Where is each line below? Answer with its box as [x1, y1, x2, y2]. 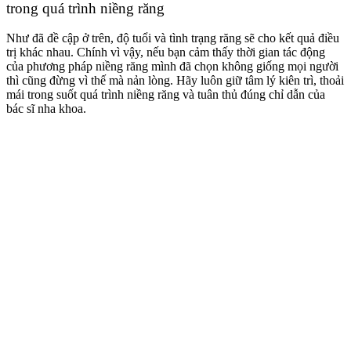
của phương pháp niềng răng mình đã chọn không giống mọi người [6, 60, 338, 74]
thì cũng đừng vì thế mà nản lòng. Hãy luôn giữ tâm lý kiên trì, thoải [6, 74, 344, 88]
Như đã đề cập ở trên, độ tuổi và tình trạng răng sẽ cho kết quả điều [6, 31, 339, 45]
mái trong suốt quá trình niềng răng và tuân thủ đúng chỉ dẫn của [6, 88, 325, 102]
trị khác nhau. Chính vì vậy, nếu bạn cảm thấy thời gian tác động [6, 45, 325, 60]
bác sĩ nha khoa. [6, 102, 86, 116]
